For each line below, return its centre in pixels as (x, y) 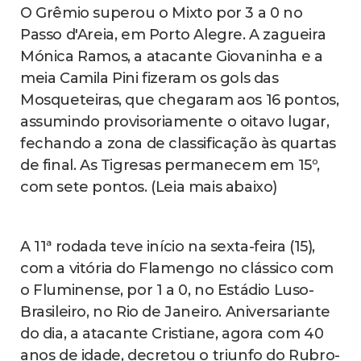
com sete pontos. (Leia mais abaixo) (149, 187)
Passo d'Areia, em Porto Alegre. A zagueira (173, 34)
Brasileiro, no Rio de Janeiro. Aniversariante (176, 311)
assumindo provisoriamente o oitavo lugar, (175, 121)
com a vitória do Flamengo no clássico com (177, 268)
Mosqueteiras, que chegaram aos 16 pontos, (180, 100)
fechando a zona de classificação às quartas (178, 143)
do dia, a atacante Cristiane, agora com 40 (172, 333)
